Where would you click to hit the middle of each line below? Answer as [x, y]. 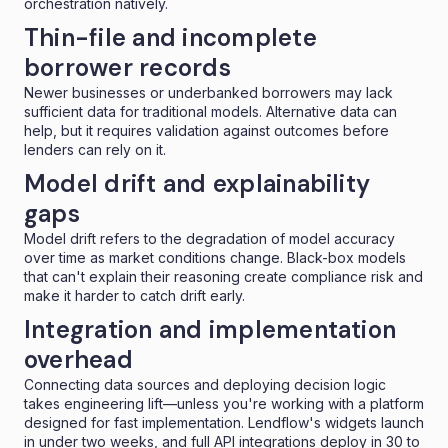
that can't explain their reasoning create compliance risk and [223, 276]
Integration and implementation [210, 329]
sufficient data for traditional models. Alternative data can [210, 111]
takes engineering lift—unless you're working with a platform [224, 403]
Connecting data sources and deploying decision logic [205, 384]
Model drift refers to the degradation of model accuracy [209, 238]
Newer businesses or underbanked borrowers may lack [208, 92]
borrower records [127, 67]
